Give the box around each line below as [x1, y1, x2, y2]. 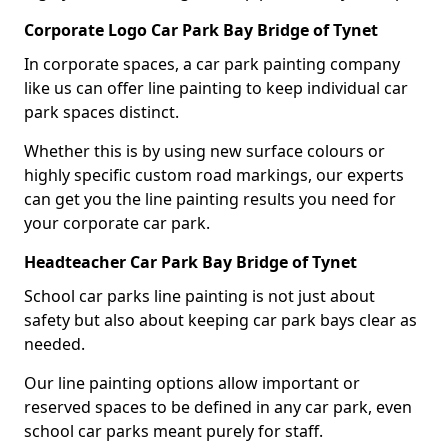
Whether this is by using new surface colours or [24, 139, 385, 162]
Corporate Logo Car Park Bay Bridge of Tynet [24, 18, 378, 41]
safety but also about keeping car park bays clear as [24, 308, 417, 331]
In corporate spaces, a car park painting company [24, 52, 400, 75]
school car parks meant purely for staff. [24, 419, 323, 442]
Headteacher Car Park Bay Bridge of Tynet [24, 250, 357, 273]
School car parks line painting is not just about [24, 284, 375, 307]
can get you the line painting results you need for [24, 187, 396, 210]
